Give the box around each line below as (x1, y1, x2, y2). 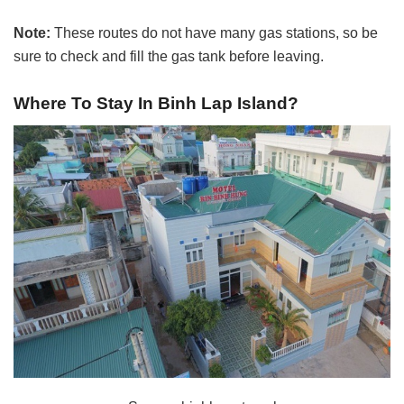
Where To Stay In (14, 94, 153, 114)
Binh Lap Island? (158, 94, 298, 114)
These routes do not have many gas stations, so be (54, 24, 378, 41)
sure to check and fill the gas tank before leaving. (14, 48, 324, 64)
